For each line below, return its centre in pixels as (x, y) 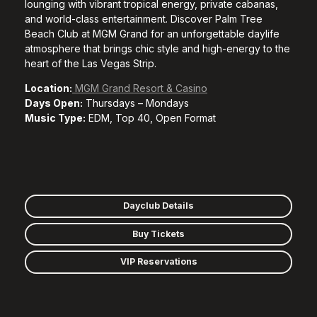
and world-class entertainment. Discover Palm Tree (144, 19)
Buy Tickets (158, 234)
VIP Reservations (158, 262)
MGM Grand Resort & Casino (140, 88)
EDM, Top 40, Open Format (151, 118)
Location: (48, 88)
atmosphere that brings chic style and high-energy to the (157, 48)
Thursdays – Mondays (136, 103)
